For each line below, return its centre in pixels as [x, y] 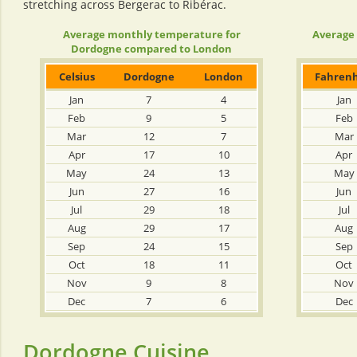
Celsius [76, 76]
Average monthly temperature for [151, 34]
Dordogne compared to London [151, 49]
